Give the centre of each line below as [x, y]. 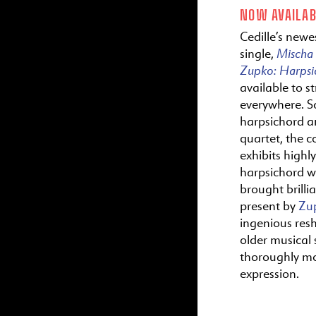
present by [269, 206]
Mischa [295, 53]
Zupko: [260, 70]
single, [258, 53]
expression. [269, 273]
